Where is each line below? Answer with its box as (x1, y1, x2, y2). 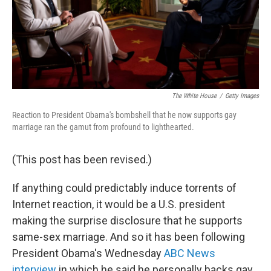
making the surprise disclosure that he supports (12, 214, 243, 227)
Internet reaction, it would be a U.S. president (12, 198, 225, 211)
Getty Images (225, 92, 259, 100)
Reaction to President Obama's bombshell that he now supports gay (12, 110, 237, 120)
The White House (172, 92, 217, 100)
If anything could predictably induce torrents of (12, 181, 237, 195)
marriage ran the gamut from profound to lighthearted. (12, 122, 194, 132)
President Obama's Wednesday (12, 247, 164, 260)
